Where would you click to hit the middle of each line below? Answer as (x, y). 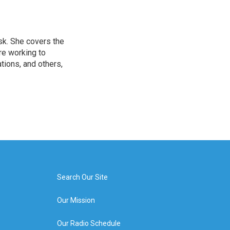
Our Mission (76, 200)
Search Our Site (82, 177)
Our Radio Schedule (89, 223)
